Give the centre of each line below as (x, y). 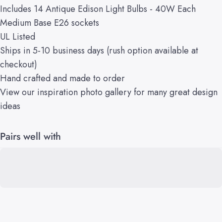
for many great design (176, 92)
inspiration (57, 92)
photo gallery (106, 92)
